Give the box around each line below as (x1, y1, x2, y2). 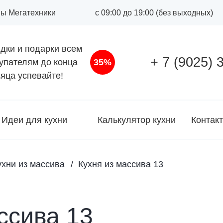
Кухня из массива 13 (78, 159, 163, 169)
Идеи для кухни (1, 114, 67, 125)
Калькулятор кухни (98, 114, 176, 125)
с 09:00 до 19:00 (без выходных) (95, 8, 213, 17)
